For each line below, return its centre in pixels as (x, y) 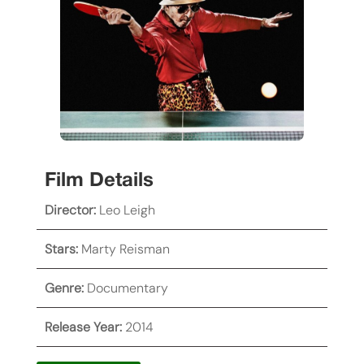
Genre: (64, 288)
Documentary (127, 288)
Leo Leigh (127, 210)
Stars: (61, 249)
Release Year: (83, 327)
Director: (70, 210)
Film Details (99, 182)
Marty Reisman (125, 249)
